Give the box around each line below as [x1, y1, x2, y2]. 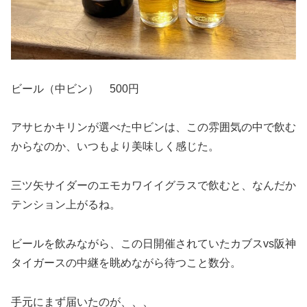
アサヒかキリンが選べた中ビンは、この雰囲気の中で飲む [11, 121, 296, 134]
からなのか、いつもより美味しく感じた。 [11, 140, 219, 153]
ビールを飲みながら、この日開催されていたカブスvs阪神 [11, 237, 296, 249]
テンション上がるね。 [11, 199, 121, 211]
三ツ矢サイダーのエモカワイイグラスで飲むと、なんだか [11, 180, 296, 192]
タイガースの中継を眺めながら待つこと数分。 [11, 256, 241, 269]
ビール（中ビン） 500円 [11, 82, 139, 95]
